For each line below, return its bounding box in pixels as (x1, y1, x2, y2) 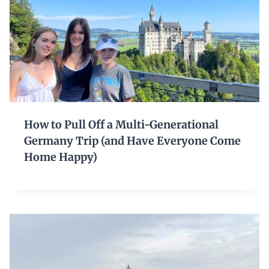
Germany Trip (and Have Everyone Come (24, 134, 241, 148)
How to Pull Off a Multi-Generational (24, 118, 219, 132)
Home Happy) (24, 150, 97, 165)
